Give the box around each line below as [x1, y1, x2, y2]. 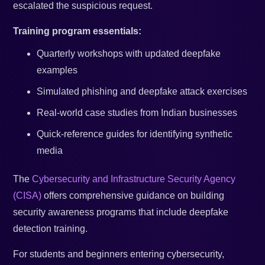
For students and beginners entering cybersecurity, [13, 249, 225, 260]
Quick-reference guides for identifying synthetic [37, 129, 233, 140]
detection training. [13, 224, 88, 234]
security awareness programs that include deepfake [13, 207, 229, 218]
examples [37, 65, 78, 76]
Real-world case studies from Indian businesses [37, 108, 238, 118]
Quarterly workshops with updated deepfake [37, 49, 221, 59]
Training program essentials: [13, 26, 142, 37]
